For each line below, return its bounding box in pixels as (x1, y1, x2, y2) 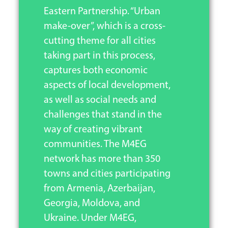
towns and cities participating (43, 168, 170, 179)
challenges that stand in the (43, 109, 162, 120)
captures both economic (43, 65, 148, 76)
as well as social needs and (43, 95, 156, 105)
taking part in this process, (43, 50, 155, 61)
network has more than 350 (43, 154, 160, 164)
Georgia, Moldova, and (43, 198, 140, 209)
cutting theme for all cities (43, 36, 156, 46)
